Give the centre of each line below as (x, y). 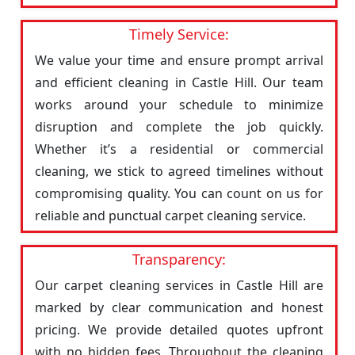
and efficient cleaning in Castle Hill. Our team (179, 82)
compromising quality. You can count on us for (179, 193)
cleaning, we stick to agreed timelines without (179, 171)
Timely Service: (179, 34)
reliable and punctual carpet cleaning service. (170, 216)
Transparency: (179, 259)
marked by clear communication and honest (179, 307)
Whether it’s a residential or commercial (179, 149)
